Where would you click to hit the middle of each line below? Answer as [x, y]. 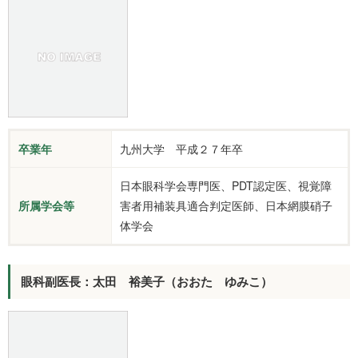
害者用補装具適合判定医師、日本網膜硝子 [226, 205]
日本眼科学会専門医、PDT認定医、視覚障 [226, 185]
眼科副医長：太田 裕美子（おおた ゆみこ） [147, 282]
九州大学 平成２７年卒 [181, 148]
